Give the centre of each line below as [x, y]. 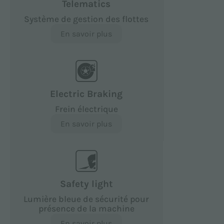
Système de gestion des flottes [86, 19]
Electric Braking [86, 93]
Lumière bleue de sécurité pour [86, 199]
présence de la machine [86, 208]
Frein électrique [86, 109]
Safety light [86, 183]
